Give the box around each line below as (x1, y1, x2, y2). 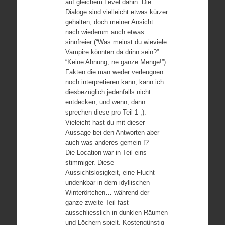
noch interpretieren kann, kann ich (65, 78, 164, 86)
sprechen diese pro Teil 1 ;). (65, 108, 146, 116)
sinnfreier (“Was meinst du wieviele (65, 38, 167, 46)
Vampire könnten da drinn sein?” (65, 48, 159, 56)
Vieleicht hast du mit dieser (65, 119, 145, 126)
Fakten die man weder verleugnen (65, 68, 163, 76)
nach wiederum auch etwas (65, 28, 144, 36)
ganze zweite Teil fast (65, 199, 129, 206)
